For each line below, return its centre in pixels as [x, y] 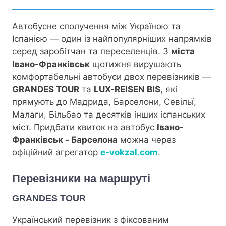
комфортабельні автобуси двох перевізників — [111, 77]
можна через [147, 140]
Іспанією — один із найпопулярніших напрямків [112, 39]
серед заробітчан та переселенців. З [92, 51]
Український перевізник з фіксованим [91, 220]
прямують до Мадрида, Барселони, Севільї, [104, 102]
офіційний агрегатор [56, 152]
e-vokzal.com [129, 152]
